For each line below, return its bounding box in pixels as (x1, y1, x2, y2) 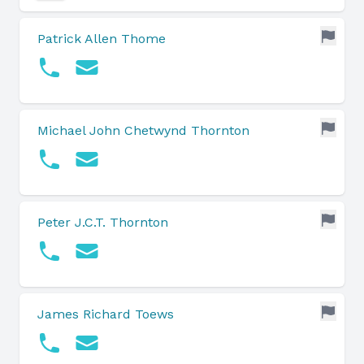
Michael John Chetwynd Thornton (37, 123, 249, 138)
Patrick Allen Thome (37, 31, 166, 46)
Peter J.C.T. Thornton (37, 214, 168, 230)
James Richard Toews (37, 306, 174, 322)
